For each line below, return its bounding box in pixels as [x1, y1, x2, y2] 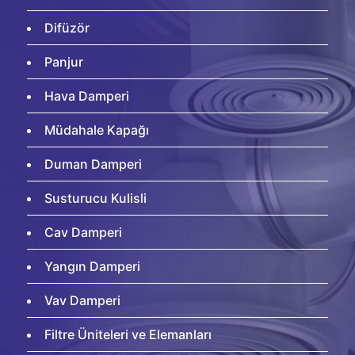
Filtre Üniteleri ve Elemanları [44, 326, 212, 342]
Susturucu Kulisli [44, 190, 147, 206]
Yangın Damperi [44, 258, 140, 274]
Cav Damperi [44, 224, 122, 240]
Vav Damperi [44, 292, 120, 308]
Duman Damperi [44, 156, 142, 172]
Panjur [44, 54, 83, 70]
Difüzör [44, 20, 90, 36]
